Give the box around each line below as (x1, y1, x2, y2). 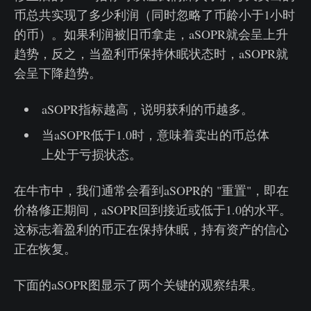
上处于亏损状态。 (41, 146, 142, 162)
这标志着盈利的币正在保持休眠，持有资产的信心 (14, 221, 289, 237)
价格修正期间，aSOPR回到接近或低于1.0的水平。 (14, 201, 292, 218)
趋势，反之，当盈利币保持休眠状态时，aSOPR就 (14, 45, 288, 62)
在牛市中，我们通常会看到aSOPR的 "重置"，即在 (14, 182, 289, 199)
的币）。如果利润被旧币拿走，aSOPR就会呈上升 (14, 26, 288, 42)
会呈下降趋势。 (14, 65, 101, 81)
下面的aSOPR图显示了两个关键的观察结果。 (14, 276, 263, 293)
